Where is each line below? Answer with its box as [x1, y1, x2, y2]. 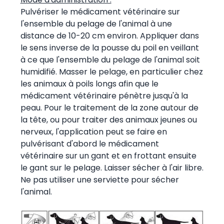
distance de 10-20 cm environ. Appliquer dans [20, 29, 199, 41]
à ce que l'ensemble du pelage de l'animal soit [20, 53, 200, 65]
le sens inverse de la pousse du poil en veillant [20, 41, 199, 53]
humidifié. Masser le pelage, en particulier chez [20, 65, 203, 77]
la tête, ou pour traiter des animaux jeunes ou [20, 113, 197, 125]
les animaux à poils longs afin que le [20, 77, 158, 89]
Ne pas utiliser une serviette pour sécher [20, 173, 179, 185]
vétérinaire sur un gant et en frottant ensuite [20, 149, 196, 161]
